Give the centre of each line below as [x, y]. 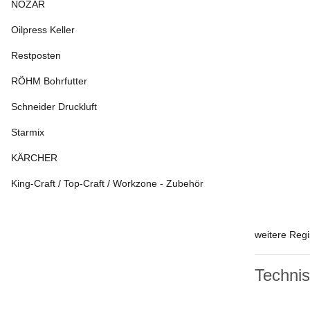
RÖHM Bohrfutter [49, 81]
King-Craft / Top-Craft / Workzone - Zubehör [107, 183]
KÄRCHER [34, 158]
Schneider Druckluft [54, 107]
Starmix [28, 132]
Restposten [36, 55]
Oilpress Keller [43, 30]
